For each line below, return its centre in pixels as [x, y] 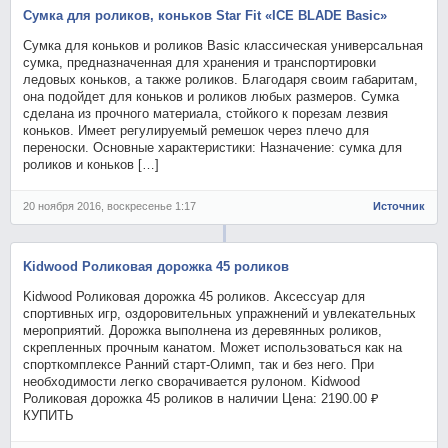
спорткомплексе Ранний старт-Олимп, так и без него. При [199, 364]
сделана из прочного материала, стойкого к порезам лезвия [206, 113]
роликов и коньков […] [91, 164]
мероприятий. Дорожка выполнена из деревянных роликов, [203, 330]
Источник [398, 205]
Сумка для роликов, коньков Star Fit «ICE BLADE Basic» [205, 15]
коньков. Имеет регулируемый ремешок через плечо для [196, 130]
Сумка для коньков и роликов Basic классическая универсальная [223, 45]
